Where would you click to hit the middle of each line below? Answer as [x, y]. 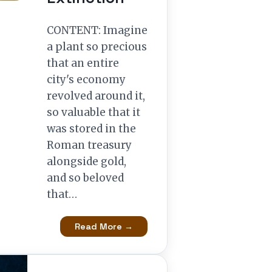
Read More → [104, 226]
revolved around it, [96, 96]
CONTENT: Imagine [97, 30]
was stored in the [91, 129]
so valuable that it [93, 112]
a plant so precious [97, 47]
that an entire [83, 63]
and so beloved [85, 178]
